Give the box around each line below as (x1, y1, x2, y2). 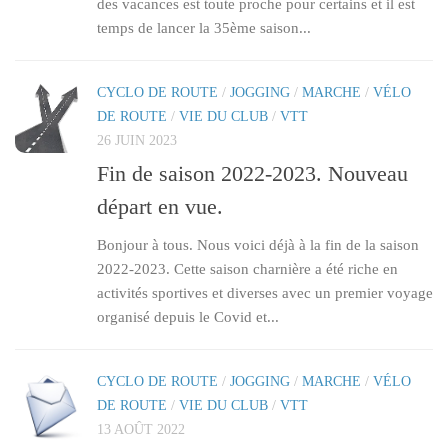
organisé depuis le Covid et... (97, 309, 279, 326)
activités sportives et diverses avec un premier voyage (97, 285, 433, 302)
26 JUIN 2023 (97, 133, 177, 149)
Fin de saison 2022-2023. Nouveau (97, 161, 408, 187)
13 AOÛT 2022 (97, 422, 185, 438)
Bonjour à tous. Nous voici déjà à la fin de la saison (97, 237, 419, 254)
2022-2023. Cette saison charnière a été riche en (97, 261, 398, 278)
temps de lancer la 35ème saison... (97, 20, 311, 37)
